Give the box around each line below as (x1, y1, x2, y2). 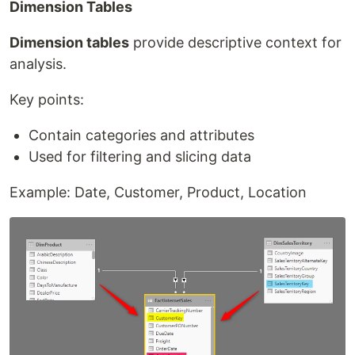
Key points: (10, 91, 84, 108)
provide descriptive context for (129, 34, 342, 51)
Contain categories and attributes (29, 127, 254, 143)
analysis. (10, 55, 67, 72)
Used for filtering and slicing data (29, 148, 251, 165)
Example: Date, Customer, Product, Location (10, 184, 307, 200)
